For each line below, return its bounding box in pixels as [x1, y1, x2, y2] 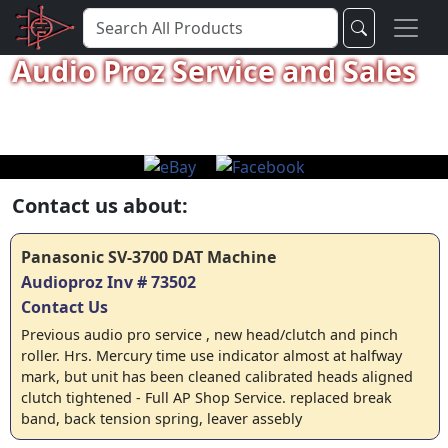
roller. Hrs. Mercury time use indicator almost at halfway [21, 346, 402, 365]
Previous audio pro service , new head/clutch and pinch [21, 325, 398, 344]
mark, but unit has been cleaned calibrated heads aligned [21, 367, 413, 386]
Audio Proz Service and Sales [12, 51, 416, 90]
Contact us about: [12, 192, 188, 219]
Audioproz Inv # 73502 [21, 271, 196, 293]
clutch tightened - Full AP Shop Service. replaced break [21, 388, 392, 407]
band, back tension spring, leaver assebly [21, 409, 302, 428]
